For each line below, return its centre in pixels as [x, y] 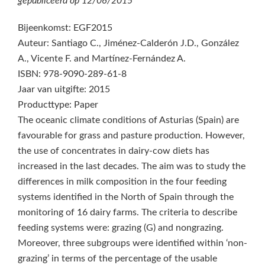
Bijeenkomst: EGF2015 [65, 28]
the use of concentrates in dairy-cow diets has [114, 151]
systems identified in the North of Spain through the [126, 197]
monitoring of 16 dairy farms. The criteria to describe [127, 212]
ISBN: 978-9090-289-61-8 [72, 74]
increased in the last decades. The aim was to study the [132, 166]
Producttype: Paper [58, 105]
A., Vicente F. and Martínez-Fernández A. [102, 59]
